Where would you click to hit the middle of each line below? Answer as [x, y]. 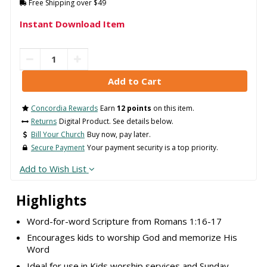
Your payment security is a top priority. [152, 148]
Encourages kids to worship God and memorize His [132, 237]
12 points [134, 108]
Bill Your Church [58, 135]
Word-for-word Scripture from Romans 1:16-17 [124, 221]
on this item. [173, 108]
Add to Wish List [53, 169]
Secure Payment [58, 148]
